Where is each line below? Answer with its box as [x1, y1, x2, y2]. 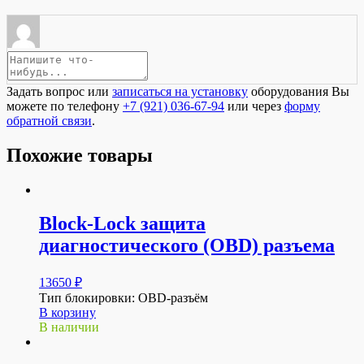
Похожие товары [6, 144, 153, 166]
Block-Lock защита [39, 213, 206, 235]
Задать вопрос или [6, 84, 112, 98]
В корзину [39, 305, 96, 320]
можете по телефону [6, 98, 123, 113]
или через [224, 98, 284, 113]
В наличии [39, 320, 99, 335]
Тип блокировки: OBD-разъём [39, 291, 208, 305]
